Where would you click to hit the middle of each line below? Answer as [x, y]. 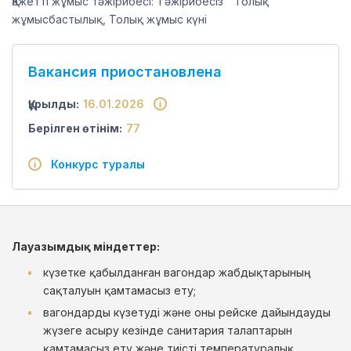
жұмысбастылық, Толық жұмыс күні [109, 19]
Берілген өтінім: [75, 128]
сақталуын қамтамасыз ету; [119, 290]
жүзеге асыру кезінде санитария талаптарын [168, 330]
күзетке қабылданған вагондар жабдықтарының [177, 272]
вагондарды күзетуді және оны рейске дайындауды [187, 312]
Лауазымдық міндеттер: [86, 246]
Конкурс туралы [93, 164]
